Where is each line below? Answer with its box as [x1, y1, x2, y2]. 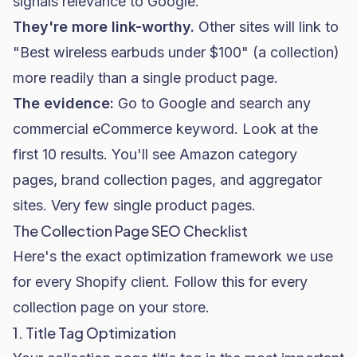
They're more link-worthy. [13, 18, 194, 35]
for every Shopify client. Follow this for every [13, 273, 308, 290]
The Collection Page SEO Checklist [13, 222, 248, 240]
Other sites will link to [194, 18, 339, 35]
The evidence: [13, 95, 114, 112]
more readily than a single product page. [13, 69, 278, 86]
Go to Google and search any [114, 95, 311, 112]
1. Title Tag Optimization [13, 324, 176, 342]
